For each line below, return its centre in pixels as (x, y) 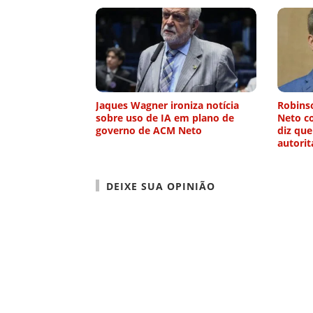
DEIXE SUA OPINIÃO (161, 187)
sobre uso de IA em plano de (165, 118)
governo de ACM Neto (149, 131)
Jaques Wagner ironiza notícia (167, 105)
